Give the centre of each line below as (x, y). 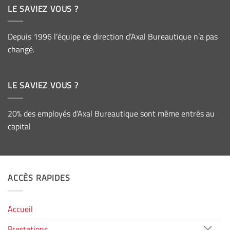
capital (19, 126)
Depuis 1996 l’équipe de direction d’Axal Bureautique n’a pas (113, 37)
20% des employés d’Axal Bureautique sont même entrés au (111, 113)
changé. (21, 50)
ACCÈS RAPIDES (39, 178)
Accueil (20, 209)
